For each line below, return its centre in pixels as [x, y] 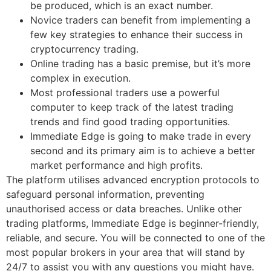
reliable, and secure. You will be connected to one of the [135, 237]
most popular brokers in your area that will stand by [126, 252]
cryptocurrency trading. [84, 49]
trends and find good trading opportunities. [130, 121]
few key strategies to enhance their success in [136, 34]
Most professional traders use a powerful [125, 92]
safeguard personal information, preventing [105, 194]
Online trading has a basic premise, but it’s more [140, 63]
